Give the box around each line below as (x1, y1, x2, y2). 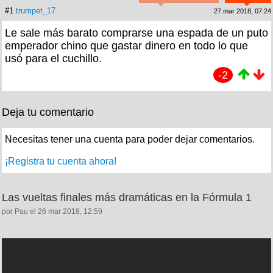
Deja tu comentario (2, 106, 94, 119)
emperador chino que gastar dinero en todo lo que (5, 40, 248, 52)
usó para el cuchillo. (5, 52, 102, 65)
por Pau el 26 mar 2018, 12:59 (2, 207, 102, 216)
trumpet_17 (16, 6, 55, 16)
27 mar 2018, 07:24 (214, 7, 271, 15)
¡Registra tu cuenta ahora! (5, 156, 116, 167)
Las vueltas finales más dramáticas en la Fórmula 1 (2, 191, 252, 204)
